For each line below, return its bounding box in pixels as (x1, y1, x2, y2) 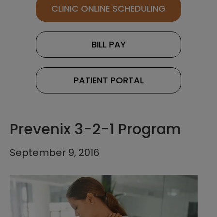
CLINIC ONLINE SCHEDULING (51, 2, 166, 15)
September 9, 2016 (10, 146, 99, 160)
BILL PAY (91, 38, 126, 51)
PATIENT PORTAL (73, 74, 144, 87)
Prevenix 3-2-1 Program (10, 119, 181, 140)
